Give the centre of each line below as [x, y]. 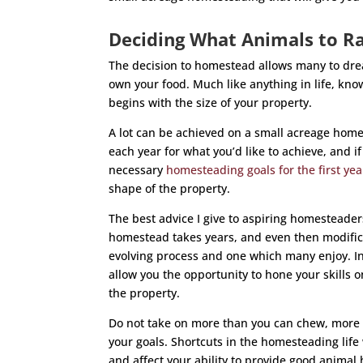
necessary [138, 169]
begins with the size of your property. [211, 102]
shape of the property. [170, 188]
